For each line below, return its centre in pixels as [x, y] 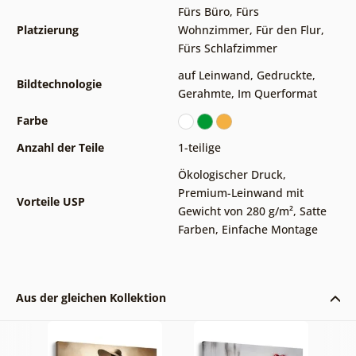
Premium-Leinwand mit [240, 193]
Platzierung [47, 30]
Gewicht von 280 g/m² [235, 211]
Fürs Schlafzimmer [227, 48]
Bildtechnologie [59, 84]
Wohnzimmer [213, 30]
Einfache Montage [269, 230]
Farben [196, 230]
